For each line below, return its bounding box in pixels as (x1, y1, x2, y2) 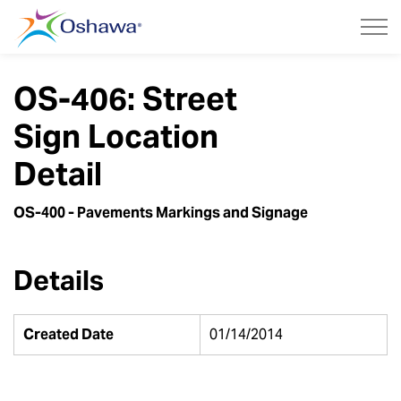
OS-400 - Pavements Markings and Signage (13, 203, 308, 222)
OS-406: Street (13, 79, 237, 119)
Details (13, 263, 104, 297)
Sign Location (13, 116, 218, 157)
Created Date (23, 325, 114, 344)
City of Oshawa (142, 7, 243, 26)
